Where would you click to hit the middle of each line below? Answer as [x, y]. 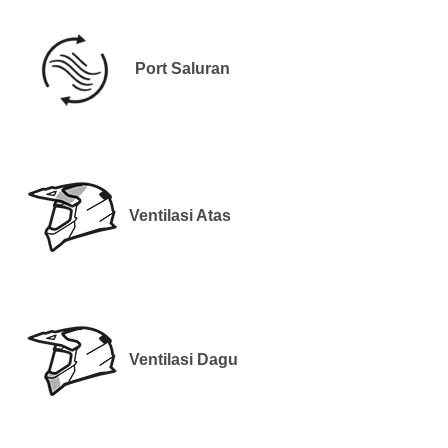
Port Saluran [182, 68]
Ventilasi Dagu [183, 359]
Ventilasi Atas [180, 215]
